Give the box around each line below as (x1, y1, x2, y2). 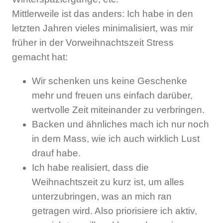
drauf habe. (32, 148, 81, 159)
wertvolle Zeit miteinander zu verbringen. (32, 105, 205, 115)
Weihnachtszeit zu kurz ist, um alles (32, 177, 184, 188)
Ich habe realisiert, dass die (32, 162, 149, 173)
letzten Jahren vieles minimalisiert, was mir (12, 23, 193, 34)
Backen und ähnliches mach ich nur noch (32, 119, 209, 130)
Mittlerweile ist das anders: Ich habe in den (12, 8, 193, 19)
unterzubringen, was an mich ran (32, 191, 172, 202)
